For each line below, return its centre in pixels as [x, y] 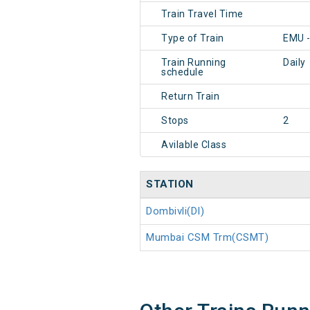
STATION [170, 184]
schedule [182, 72]
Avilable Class [194, 145]
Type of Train [193, 38]
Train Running [194, 63]
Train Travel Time [202, 14]
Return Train [190, 97]
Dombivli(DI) [175, 211]
